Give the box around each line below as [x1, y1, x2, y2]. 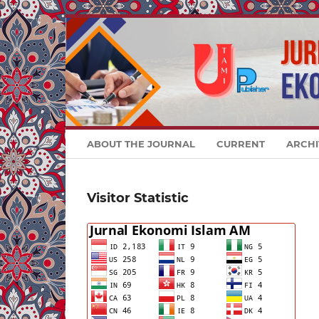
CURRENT [216, 138, 265, 150]
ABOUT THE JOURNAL [87, 138, 195, 150]
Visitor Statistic [87, 190, 189, 206]
